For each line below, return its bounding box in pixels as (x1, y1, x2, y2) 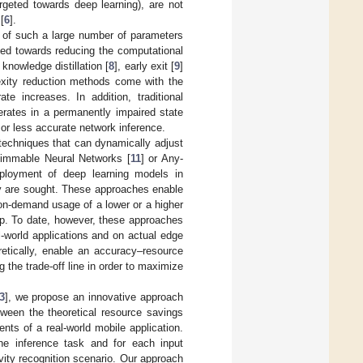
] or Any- (140, 152, 184, 164)
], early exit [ (114, 59, 174, 72)
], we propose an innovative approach (4, 290, 183, 303)
